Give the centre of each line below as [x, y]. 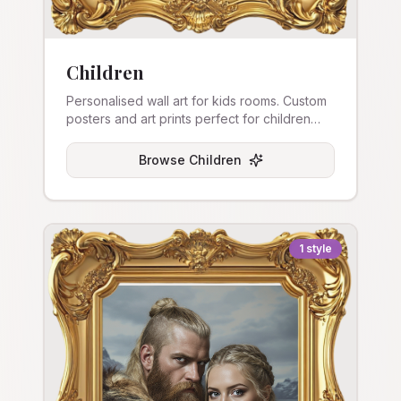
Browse [163, 160]
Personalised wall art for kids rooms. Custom [196, 101]
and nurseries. [108, 137]
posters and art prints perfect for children [188, 119]
